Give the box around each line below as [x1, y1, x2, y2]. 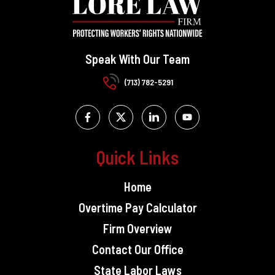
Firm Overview [103, 221, 172, 236]
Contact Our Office [91, 242, 184, 257]
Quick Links [96, 146, 179, 169]
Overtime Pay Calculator [78, 200, 197, 215]
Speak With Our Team [85, 52, 190, 67]
